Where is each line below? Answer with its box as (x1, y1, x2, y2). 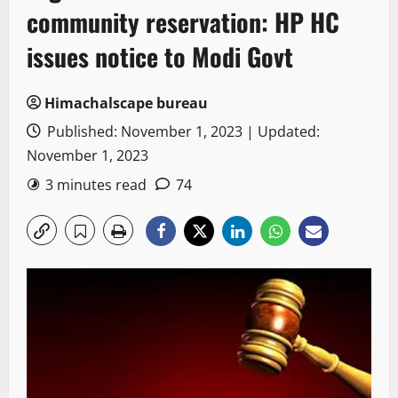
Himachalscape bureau (44, 93, 208, 114)
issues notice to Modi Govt (27, 38, 293, 76)
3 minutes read (45, 175, 147, 195)
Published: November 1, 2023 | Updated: (44, 122, 320, 142)
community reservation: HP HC (27, 4, 339, 41)
